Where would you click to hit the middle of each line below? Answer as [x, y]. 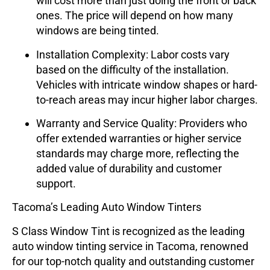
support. [56, 184]
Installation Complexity [91, 54]
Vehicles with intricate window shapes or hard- [147, 84]
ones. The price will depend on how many [135, 16]
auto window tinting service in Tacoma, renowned [130, 246]
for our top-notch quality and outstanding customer [133, 261]
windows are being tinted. [98, 31]
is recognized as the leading [177, 231]
